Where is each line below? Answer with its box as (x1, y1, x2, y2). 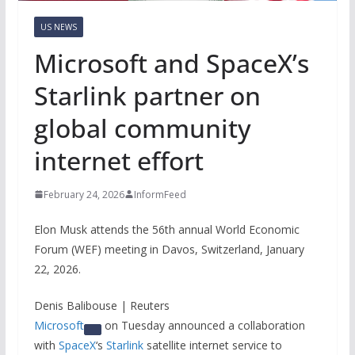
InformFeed (133, 187, 186, 201)
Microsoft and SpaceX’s (33, 45, 309, 80)
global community (33, 110, 251, 145)
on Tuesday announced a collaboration (101, 317, 305, 333)
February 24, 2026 (43, 187, 124, 201)
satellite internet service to (143, 337, 282, 353)
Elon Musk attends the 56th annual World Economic (33, 221, 300, 237)
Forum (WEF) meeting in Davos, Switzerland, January (33, 241, 304, 257)
